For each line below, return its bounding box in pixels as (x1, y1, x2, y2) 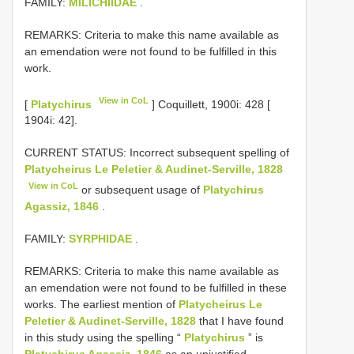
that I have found (196, 314, 284, 327)
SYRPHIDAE (69, 232, 132, 245)
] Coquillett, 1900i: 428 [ (149, 97, 271, 111)
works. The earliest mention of (24, 297, 179, 311)
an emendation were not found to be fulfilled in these (24, 281, 287, 294)
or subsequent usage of (78, 183, 204, 196)
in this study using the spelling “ (24, 330, 184, 344)
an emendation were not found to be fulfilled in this (24, 44, 277, 58)
